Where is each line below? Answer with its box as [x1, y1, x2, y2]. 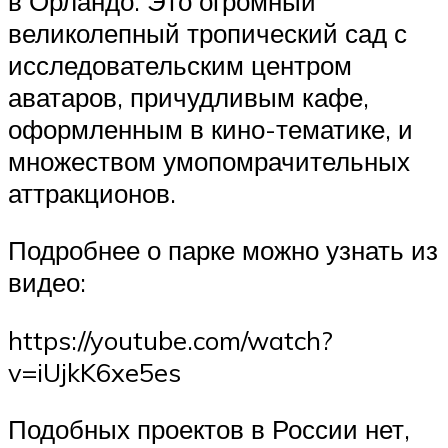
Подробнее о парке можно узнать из [8, 234, 438, 267]
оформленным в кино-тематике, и [8, 112, 413, 145]
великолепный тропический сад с [8, 16, 407, 49]
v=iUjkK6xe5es [8, 355, 181, 388]
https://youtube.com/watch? [8, 323, 333, 356]
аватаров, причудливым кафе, [8, 80, 369, 113]
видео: [8, 266, 86, 299]
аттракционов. [8, 176, 176, 209]
